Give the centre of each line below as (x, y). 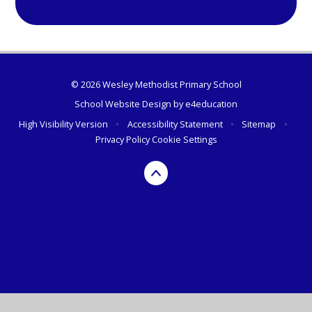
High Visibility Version (64, 124)
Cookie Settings (184, 139)
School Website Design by (130, 104)
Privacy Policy (122, 139)
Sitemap (259, 124)
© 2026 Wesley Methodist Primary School (156, 84)
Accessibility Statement (175, 124)
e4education (211, 104)
